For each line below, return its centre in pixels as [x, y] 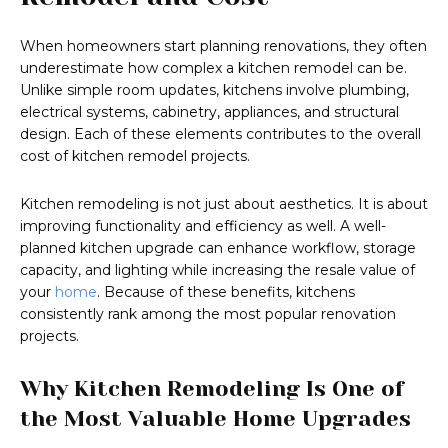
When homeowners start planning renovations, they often [223, 46]
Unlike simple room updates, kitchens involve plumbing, [214, 90]
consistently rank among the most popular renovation [208, 314]
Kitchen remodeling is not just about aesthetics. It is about [224, 204]
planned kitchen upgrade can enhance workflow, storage [218, 248]
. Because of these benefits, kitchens [226, 292]
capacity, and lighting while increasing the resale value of [217, 270]
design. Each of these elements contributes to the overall [220, 134]
